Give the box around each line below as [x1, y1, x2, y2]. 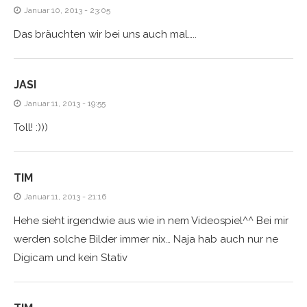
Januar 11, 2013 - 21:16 [24, 191, 106, 201]
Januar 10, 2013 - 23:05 [24, 5, 110, 15]
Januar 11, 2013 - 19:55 [24, 98, 106, 108]
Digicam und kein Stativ [14, 251, 127, 264]
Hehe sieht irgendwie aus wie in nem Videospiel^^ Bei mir [14, 214, 288, 227]
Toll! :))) [14, 121, 48, 134]
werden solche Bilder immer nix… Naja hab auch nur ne [14, 232, 278, 245]
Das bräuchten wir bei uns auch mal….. [14, 27, 197, 40]
